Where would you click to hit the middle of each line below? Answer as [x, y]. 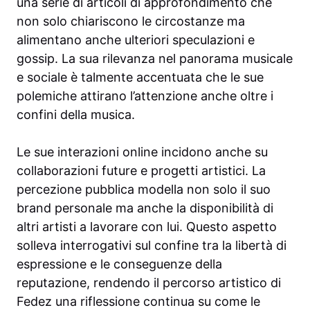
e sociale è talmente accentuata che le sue [140, 77]
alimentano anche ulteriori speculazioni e [136, 40]
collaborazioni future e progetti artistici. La [141, 171]
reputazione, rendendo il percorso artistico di [149, 283]
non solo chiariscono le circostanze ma [131, 21]
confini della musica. [76, 115]
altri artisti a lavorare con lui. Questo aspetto [147, 227]
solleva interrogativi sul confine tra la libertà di [152, 246]
